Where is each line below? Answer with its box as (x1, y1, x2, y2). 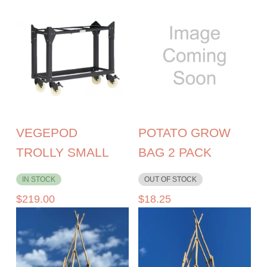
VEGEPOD (16, 126, 78, 140)
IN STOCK (22, 175, 56, 184)
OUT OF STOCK (144, 175, 197, 184)
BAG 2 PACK (138, 145, 212, 160)
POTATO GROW (138, 126, 231, 140)
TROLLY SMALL (16, 145, 110, 160)
